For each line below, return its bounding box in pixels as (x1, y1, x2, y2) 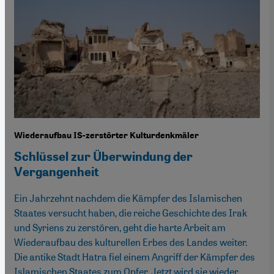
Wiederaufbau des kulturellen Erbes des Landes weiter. (14, 235, 248, 249)
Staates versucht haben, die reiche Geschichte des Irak (14, 206, 247, 220)
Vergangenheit (14, 165, 99, 180)
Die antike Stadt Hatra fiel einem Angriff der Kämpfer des (14, 250, 255, 264)
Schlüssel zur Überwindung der (14, 149, 193, 165)
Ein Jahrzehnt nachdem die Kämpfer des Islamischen (14, 191, 242, 205)
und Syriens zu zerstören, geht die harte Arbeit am (14, 221, 226, 234)
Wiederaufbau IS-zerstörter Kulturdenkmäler (14, 130, 199, 141)
